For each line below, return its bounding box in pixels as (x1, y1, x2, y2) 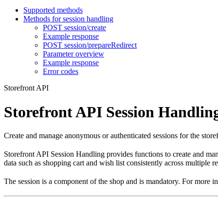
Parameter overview (43, 50, 104, 58)
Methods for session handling (23, 15, 113, 23)
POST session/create (43, 23, 106, 32)
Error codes (43, 67, 78, 76)
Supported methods (23, 6, 83, 15)
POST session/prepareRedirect (43, 41, 137, 50)
